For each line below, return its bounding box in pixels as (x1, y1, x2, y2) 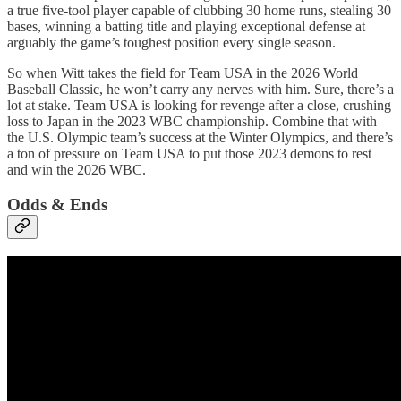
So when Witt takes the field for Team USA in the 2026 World (7, 65, 358, 81)
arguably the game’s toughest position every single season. (7, 35, 336, 51)
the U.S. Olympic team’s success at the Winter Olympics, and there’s (7, 130, 393, 146)
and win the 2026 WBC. (7, 162, 146, 178)
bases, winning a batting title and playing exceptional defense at (7, 19, 365, 35)
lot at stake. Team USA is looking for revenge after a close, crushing (7, 98, 391, 114)
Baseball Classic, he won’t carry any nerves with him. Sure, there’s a (7, 81, 394, 98)
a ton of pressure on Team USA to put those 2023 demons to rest (7, 146, 371, 162)
